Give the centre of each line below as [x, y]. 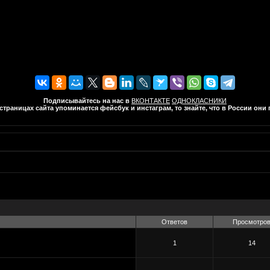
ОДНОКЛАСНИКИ [199, 100]
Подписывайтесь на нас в [86, 100]
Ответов [174, 222]
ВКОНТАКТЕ [151, 100]
